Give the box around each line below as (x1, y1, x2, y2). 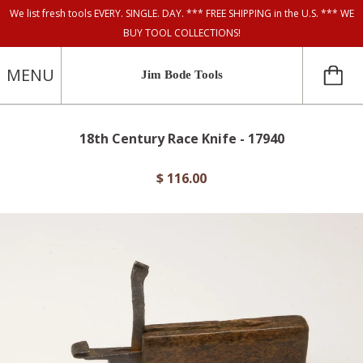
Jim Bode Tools (141, 68, 223, 81)
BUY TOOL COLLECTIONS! (122, 26, 241, 40)
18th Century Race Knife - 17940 (79, 130, 284, 147)
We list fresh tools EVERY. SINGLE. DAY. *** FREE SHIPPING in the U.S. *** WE (9, 6, 354, 20)
